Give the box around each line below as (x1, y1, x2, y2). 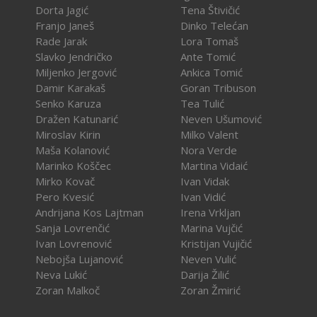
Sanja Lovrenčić (35, 221, 110, 236)
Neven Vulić (180, 252, 236, 267)
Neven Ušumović (180, 112, 262, 127)
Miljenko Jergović (35, 65, 117, 80)
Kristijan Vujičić (180, 236, 252, 251)
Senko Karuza (35, 96, 101, 111)
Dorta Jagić (35, 3, 88, 18)
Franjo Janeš (35, 18, 94, 33)
